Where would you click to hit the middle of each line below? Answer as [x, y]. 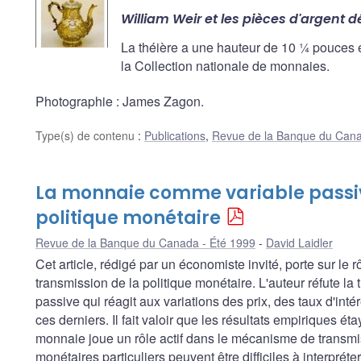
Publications [175, 136]
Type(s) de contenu [87, 136]
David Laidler [299, 243]
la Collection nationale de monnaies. [225, 66]
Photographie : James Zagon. [120, 102]
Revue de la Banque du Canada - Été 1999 [145, 243]
